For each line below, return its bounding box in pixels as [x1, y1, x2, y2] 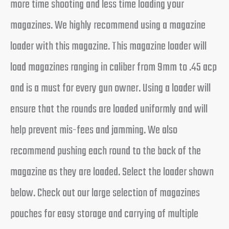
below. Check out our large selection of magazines [10, 184, 200, 202]
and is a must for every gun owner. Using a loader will [10, 79, 211, 98]
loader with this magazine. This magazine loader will [10, 37, 207, 56]
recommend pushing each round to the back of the [10, 142, 201, 161]
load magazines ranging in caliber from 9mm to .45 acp [10, 58, 217, 77]
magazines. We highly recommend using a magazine [10, 16, 205, 35]
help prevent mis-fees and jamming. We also [10, 121, 177, 140]
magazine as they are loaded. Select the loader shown [10, 163, 214, 181]
